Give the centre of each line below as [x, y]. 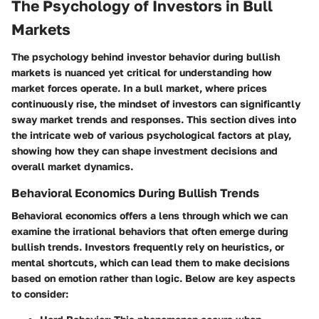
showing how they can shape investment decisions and [145, 150]
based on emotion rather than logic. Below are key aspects [153, 278]
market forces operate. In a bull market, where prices [139, 88]
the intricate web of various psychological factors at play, [151, 135]
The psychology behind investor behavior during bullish [146, 56]
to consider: [40, 293]
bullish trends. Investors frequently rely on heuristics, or [148, 246]
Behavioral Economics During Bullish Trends [135, 193]
